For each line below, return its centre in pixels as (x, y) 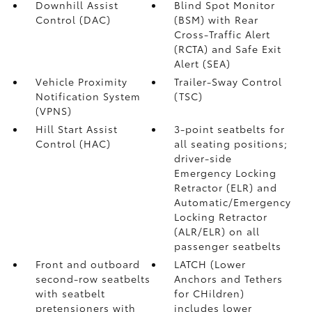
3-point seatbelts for (230, 129)
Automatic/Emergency (233, 202)
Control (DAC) (73, 19)
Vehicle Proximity (81, 81)
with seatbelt (70, 293)
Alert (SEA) (203, 63)
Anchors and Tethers (229, 279)
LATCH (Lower (210, 264)
